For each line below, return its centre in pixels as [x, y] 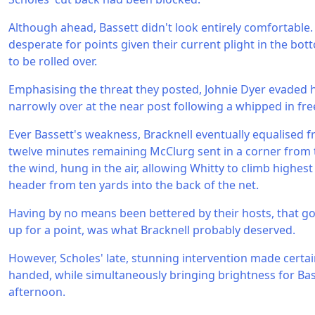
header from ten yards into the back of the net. [134, 185]
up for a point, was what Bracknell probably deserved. [152, 230]
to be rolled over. [53, 61]
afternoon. [37, 292]
